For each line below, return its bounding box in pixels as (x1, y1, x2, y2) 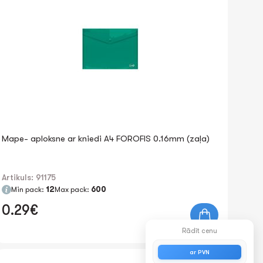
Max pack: (54, 185, 91, 194)
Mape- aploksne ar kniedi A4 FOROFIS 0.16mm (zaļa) (1, 133, 210, 144)
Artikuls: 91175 (1, 173, 56, 182)
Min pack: (11, 185, 46, 194)
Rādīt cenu (182, 226, 217, 235)
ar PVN (190, 248, 210, 256)
